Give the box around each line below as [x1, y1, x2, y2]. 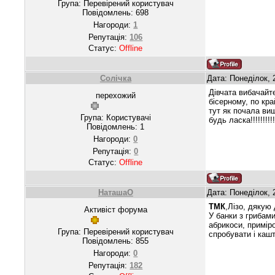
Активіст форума [83, 204, 147, 214]
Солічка [99, 73, 131, 83]
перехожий [95, 90, 136, 100]
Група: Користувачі [80, 112, 151, 122]
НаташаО [98, 187, 133, 197]
